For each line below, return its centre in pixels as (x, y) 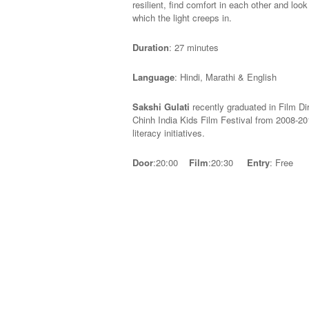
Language (153, 77)
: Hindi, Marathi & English (226, 77)
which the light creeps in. (182, 18)
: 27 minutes (194, 47)
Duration (151, 47)
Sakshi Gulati (161, 107)
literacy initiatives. (169, 133)
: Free (281, 162)
